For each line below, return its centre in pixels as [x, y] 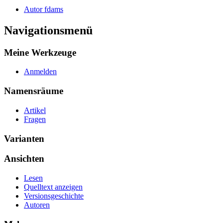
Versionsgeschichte [54, 196]
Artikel [35, 110]
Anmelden [40, 72]
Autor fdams [44, 9]
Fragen [35, 119]
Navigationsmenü [48, 30]
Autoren [37, 205]
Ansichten [24, 159]
